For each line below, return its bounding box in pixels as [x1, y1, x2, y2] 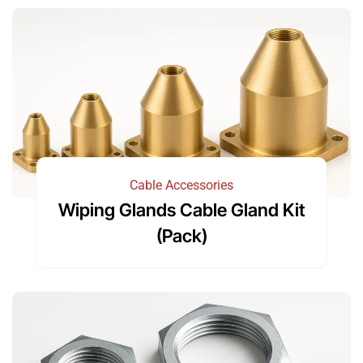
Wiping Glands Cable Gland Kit [58, 199, 305, 220]
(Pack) [156, 224, 207, 246]
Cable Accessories [130, 177, 233, 193]
